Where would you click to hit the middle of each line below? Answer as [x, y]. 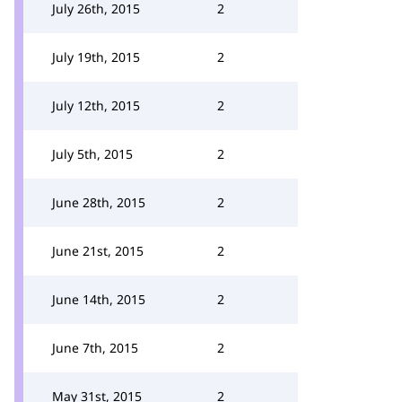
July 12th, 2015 [96, 105]
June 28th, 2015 [99, 202]
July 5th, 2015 [92, 154]
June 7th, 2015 [95, 348]
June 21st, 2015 [98, 251]
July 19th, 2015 [96, 57]
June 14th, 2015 [99, 299]
